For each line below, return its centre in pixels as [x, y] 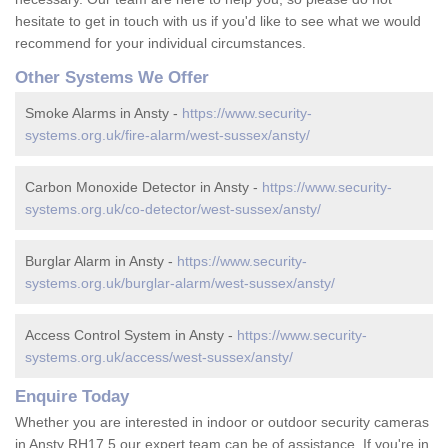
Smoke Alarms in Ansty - [103, 113]
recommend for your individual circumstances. [160, 43]
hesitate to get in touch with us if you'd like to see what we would [218, 21]
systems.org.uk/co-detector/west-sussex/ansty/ [173, 209]
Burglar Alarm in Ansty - [101, 261]
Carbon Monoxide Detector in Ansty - [143, 187]
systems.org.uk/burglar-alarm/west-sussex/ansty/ [180, 283]
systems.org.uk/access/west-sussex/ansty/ [159, 357]
